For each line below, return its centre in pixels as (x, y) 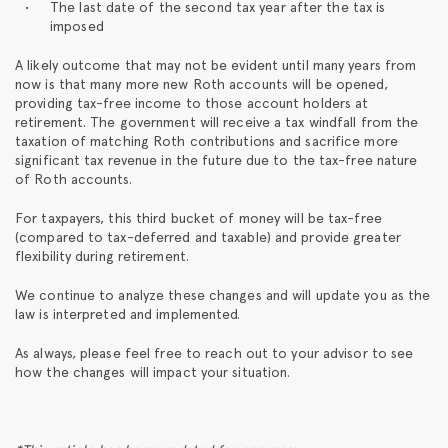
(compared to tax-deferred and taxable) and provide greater (208, 236)
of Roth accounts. (73, 178)
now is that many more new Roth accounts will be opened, (202, 83)
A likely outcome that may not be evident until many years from (216, 64)
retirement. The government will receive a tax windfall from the (217, 121)
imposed (77, 25)
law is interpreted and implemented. (128, 313)
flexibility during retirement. (102, 255)
